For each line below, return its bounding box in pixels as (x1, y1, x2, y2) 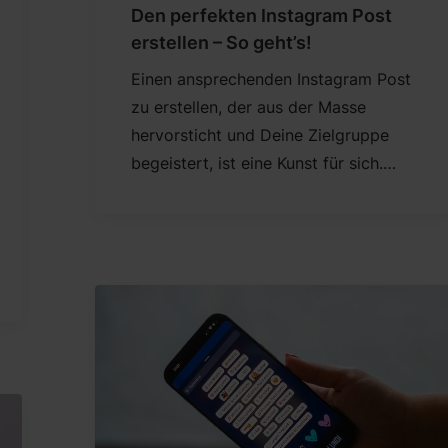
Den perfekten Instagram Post (130, 5, 392, 27)
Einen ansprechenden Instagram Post (130, 69, 411, 90)
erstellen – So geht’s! (130, 32, 312, 54)
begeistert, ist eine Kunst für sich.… (130, 153, 396, 174)
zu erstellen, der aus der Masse (130, 97, 366, 118)
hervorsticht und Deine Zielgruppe (130, 125, 389, 146)
